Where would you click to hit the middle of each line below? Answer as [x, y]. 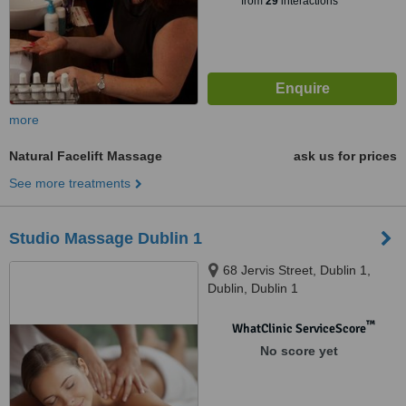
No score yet [299, 351]
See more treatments [70, 183]
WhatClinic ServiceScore [299, 329]
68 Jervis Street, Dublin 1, [297, 270]
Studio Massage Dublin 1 [106, 238]
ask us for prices [345, 156]
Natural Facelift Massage [86, 156]
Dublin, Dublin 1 [253, 288]
